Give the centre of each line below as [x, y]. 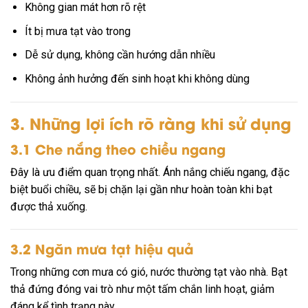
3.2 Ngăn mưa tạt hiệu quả [102, 249]
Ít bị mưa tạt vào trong [77, 31]
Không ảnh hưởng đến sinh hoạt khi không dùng [137, 78]
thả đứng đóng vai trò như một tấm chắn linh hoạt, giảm [142, 289]
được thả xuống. [49, 206]
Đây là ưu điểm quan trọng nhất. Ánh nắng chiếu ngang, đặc [150, 172]
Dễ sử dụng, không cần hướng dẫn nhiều [120, 55]
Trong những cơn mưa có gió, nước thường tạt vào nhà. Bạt [149, 272]
